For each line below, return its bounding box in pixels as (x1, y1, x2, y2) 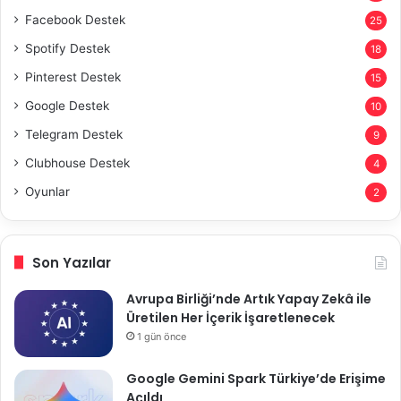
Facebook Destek (25, 12, 125, 27)
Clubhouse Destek (25, 155, 130, 170)
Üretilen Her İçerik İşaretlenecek (126, 308, 335, 327)
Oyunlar (25, 183, 70, 199)
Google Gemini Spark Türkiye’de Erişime (126, 369, 386, 388)
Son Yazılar (32, 252, 111, 272)
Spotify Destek (25, 40, 110, 55)
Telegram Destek (25, 126, 123, 141)
